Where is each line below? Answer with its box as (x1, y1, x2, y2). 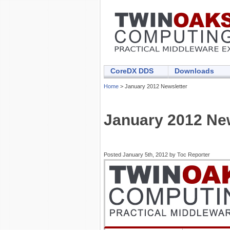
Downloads (175, 67, 214, 75)
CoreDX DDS (110, 67, 154, 75)
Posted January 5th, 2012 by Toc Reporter (104, 151, 210, 158)
